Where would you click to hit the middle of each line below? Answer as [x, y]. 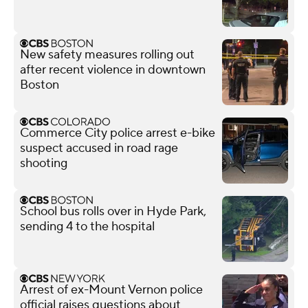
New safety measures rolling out [107, 54]
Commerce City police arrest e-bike [118, 133]
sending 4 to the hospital [87, 226]
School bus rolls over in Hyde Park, [113, 211]
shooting [44, 163]
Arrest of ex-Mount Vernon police [111, 289]
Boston [40, 85]
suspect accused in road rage [99, 148]
